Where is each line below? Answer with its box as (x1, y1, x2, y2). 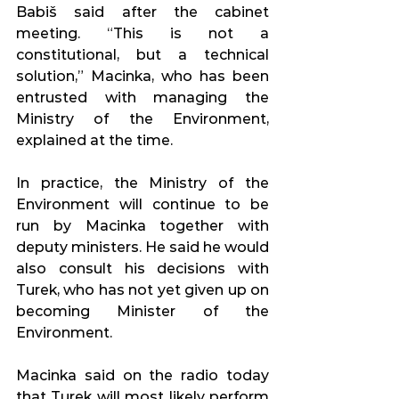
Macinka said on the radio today (16, 367, 269, 385)
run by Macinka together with (16, 217, 269, 235)
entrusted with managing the (16, 89, 269, 107)
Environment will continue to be (16, 196, 269, 214)
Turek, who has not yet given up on (16, 281, 269, 299)
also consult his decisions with (16, 260, 269, 278)
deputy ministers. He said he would (16, 239, 269, 256)
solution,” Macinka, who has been (16, 68, 269, 85)
